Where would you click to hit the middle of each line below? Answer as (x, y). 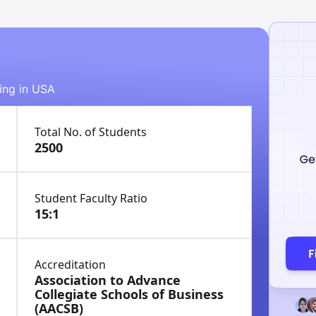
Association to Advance (108, 280)
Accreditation (70, 265)
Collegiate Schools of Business (129, 294)
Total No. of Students (91, 132)
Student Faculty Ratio (91, 198)
